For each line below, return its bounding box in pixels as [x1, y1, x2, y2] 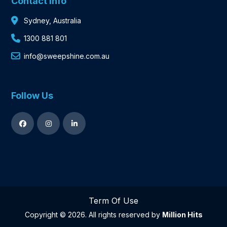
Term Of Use [89, 196, 138, 206]
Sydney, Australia [24, 16, 82, 25]
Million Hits [162, 210, 203, 219]
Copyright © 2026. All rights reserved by [24, 210, 162, 219]
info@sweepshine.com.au [24, 51, 110, 60]
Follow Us [11, 90, 54, 101]
